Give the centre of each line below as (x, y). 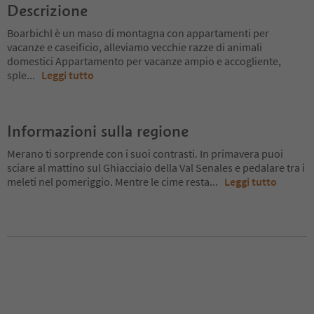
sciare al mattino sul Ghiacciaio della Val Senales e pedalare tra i (156, 167)
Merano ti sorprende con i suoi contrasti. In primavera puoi (145, 153)
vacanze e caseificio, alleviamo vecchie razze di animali (135, 47)
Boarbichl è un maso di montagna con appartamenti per (138, 33)
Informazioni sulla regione (98, 131)
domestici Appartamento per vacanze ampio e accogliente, (144, 61)
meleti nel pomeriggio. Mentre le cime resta (108, 181)
